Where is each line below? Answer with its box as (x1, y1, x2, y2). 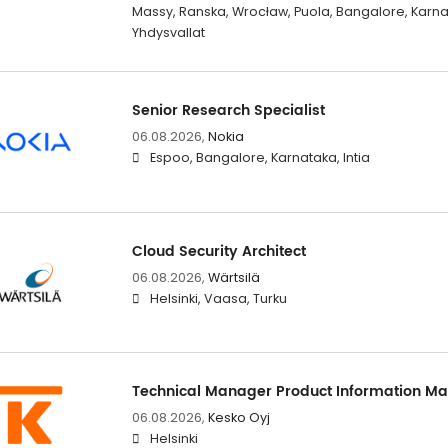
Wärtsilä (207, 268, 260, 286)
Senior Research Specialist (131, 99, 325, 123)
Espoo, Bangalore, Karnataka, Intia (149, 149, 370, 167)
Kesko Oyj (207, 408, 270, 426)
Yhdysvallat (131, 24, 205, 42)
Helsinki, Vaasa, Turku (149, 289, 287, 307)
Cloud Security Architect (131, 239, 306, 263)
